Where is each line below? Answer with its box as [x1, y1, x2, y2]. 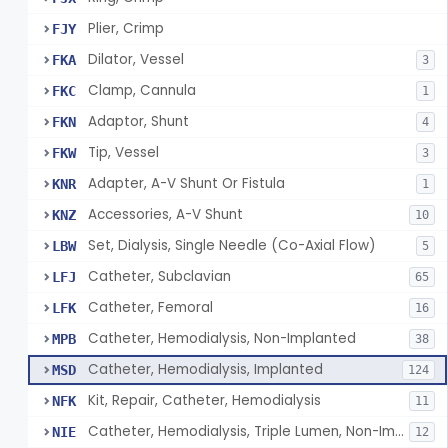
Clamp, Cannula [88, 81, 196, 100]
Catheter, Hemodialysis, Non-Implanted [88, 329, 356, 348]
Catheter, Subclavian [88, 267, 231, 286]
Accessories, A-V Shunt [88, 205, 243, 224]
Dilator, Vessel [88, 50, 184, 69]
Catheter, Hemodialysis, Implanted [88, 360, 323, 379]
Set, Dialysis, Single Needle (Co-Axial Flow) [88, 236, 375, 255]
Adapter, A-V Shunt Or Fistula [88, 174, 285, 193]
